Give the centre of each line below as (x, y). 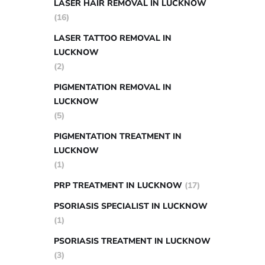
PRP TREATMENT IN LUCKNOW (118, 185)
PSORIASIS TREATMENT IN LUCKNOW (132, 241)
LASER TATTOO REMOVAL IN (113, 38)
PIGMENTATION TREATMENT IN (118, 136)
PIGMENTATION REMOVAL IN (113, 87)
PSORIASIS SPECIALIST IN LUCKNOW (131, 206)
